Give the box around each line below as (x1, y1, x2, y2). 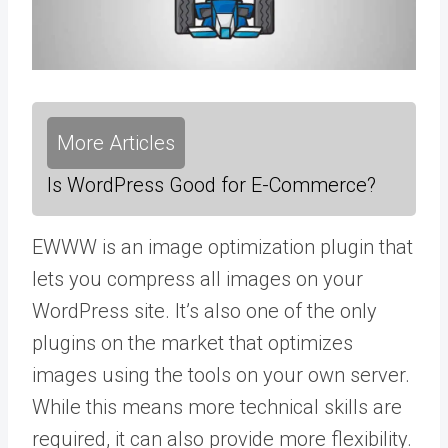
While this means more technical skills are (32, 395, 402, 420)
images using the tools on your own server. (32, 363, 410, 388)
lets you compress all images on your (32, 267, 363, 292)
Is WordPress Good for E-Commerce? (47, 173, 376, 198)
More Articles (57, 131, 175, 156)
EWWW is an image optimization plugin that (32, 235, 413, 260)
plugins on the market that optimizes (32, 331, 353, 356)
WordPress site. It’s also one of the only (32, 299, 377, 324)
